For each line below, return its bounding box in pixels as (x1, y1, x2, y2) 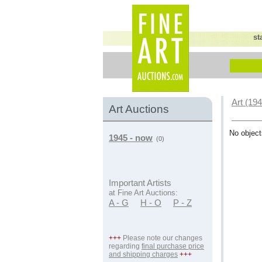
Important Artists (109, 178, 171, 188)
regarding (109, 242, 142, 250)
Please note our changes (121, 234, 202, 242)
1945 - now (109, 133, 153, 143)
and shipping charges (109, 250, 178, 258)
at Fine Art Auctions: (109, 188, 178, 197)
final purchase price (142, 242, 204, 250)
